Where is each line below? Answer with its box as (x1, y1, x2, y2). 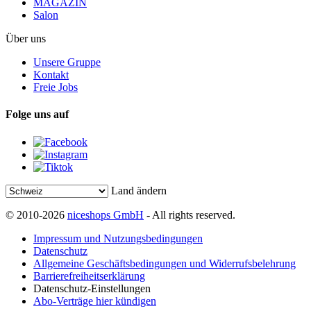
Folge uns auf (6, 108, 69, 121)
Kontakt (33, 69, 69, 81)
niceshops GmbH (67, 208, 144, 221)
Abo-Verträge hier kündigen (33, 294, 156, 307)
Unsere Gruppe (33, 56, 101, 69)
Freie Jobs (33, 81, 78, 94)
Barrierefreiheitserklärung (33, 269, 145, 282)
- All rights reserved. (144, 208, 235, 221)
